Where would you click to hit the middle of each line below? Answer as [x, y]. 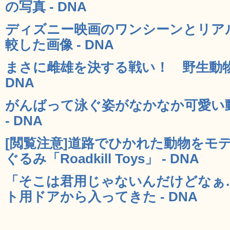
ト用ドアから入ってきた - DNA [101, 196]
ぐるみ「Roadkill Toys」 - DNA [102, 158]
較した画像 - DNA [60, 44]
